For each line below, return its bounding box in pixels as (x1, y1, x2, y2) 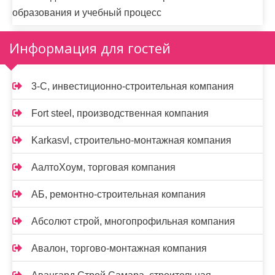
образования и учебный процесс (12, 7, 161, 18)
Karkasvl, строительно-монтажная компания (31, 135, 231, 146)
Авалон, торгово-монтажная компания (31, 243, 207, 254)
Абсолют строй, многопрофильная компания (31, 216, 235, 227)
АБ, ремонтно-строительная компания (31, 189, 206, 200)
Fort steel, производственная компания (31, 108, 209, 119)
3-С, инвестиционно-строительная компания (31, 81, 234, 92)
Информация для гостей (9, 39, 171, 58)
